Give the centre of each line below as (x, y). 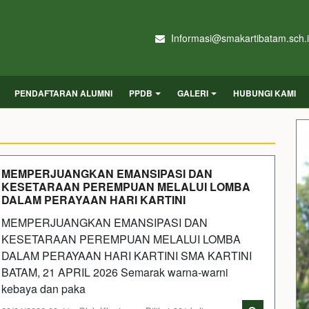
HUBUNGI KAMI (265, 93)
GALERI (193, 93)
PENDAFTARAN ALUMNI (63, 93)
